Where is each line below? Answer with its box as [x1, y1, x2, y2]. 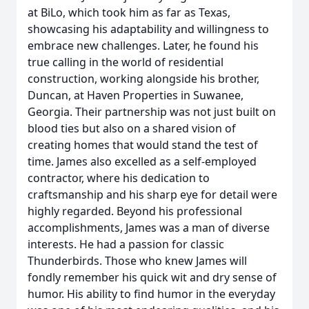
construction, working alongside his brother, [28, 71, 259, 86]
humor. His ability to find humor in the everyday [28, 286, 275, 301]
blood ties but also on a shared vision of [28, 121, 236, 136]
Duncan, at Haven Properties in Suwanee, [28, 88, 243, 103]
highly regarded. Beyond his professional [28, 203, 242, 219]
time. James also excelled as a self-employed [28, 154, 257, 169]
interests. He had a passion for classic [28, 237, 224, 252]
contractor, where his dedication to [28, 170, 210, 186]
